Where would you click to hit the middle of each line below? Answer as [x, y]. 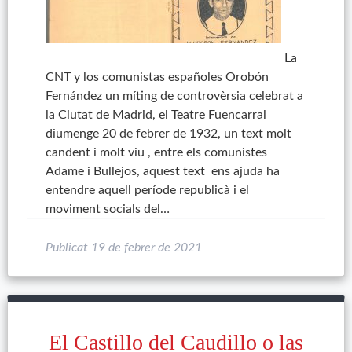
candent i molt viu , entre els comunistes [156, 152]
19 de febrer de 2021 [146, 247]
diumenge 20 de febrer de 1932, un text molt [168, 134]
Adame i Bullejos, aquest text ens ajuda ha [162, 171]
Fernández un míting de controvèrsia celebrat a [174, 96]
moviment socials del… [107, 209]
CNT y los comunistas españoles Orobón [157, 77]
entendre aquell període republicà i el [147, 190]
